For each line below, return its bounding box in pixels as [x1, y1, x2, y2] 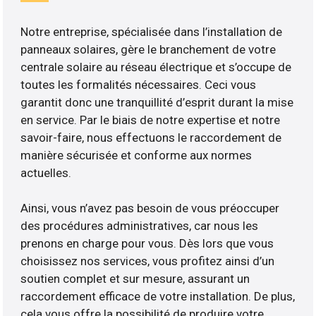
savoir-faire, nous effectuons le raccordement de [20, 130, 282, 145]
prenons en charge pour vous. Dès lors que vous [20, 236, 274, 251]
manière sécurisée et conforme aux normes [20, 148, 253, 163]
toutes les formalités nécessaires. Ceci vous [20, 78, 257, 92]
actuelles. [20, 166, 72, 181]
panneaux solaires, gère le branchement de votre [20, 42, 276, 57]
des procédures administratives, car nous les [20, 219, 259, 233]
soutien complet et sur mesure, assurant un [20, 272, 250, 286]
